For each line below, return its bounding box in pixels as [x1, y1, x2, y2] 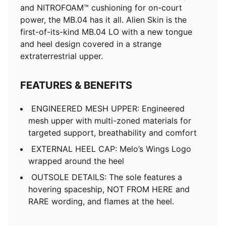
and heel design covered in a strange [20, 39, 161, 49]
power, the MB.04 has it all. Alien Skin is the [20, 15, 187, 25]
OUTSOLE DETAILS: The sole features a [31, 172, 182, 182]
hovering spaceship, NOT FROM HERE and [28, 184, 190, 194]
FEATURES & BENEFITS [20, 79, 132, 91]
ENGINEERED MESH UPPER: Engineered [31, 103, 185, 114]
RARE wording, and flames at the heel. [28, 196, 174, 206]
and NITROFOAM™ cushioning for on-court [20, 3, 182, 13]
